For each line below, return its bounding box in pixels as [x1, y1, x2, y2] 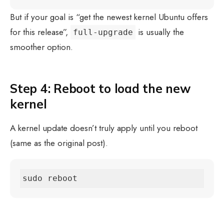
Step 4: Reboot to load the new [10, 80, 190, 96]
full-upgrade [73, 27, 133, 37]
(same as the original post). [10, 136, 108, 149]
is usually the [135, 25, 184, 38]
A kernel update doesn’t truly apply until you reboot [10, 121, 197, 134]
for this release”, [10, 25, 70, 38]
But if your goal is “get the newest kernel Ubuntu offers [10, 10, 208, 23]
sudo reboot [22, 173, 77, 183]
